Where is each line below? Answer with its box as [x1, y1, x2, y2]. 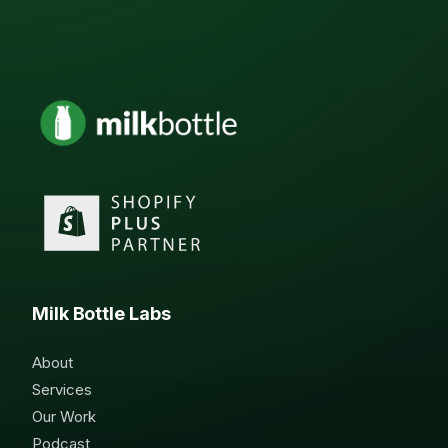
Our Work [32, 406, 96, 426]
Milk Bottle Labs [32, 302, 171, 324]
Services [32, 379, 92, 399]
